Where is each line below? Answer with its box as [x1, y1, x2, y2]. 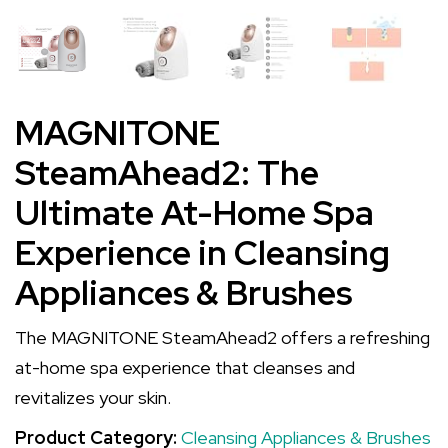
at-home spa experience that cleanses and [15, 356, 355, 379]
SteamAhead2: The [15, 150, 319, 195]
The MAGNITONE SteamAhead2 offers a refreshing [15, 326, 430, 349]
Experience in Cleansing [15, 230, 390, 275]
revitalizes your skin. [15, 386, 171, 409]
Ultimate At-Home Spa [15, 190, 374, 235]
